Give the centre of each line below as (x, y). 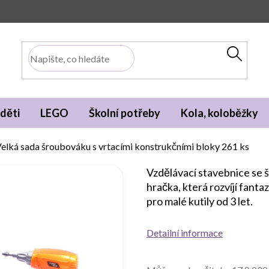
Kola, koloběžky (219, 113)
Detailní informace (185, 233)
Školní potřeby (125, 113)
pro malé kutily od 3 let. (200, 201)
